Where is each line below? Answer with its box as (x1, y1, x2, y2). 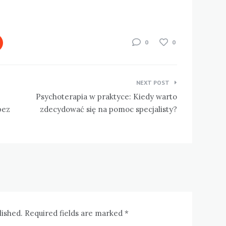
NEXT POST (136, 78, 169, 86)
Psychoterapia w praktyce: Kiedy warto (35, 91, 177, 101)
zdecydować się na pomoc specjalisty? (39, 104, 177, 114)
